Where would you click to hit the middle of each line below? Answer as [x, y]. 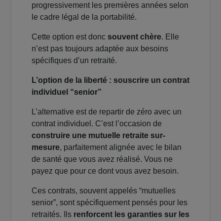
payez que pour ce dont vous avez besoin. [105, 171]
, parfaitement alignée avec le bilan [121, 147]
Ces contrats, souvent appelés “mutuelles [104, 191]
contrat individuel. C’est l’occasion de [97, 124]
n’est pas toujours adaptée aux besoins [100, 49]
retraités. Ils [53, 215]
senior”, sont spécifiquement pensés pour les [110, 203]
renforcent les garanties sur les [131, 215]
